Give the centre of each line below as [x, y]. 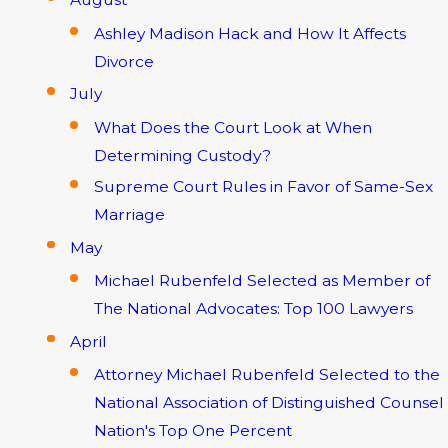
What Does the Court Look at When [232, 127]
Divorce [123, 61]
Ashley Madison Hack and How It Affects [249, 33]
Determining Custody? [182, 155]
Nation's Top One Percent [192, 431]
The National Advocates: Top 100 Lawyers [253, 309]
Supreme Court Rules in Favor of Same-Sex [263, 186]
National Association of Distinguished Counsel [268, 403]
